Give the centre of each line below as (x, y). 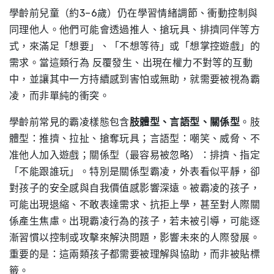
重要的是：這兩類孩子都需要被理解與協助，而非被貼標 (135, 254)
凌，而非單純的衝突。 (59, 96)
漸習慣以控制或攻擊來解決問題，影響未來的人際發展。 (135, 238)
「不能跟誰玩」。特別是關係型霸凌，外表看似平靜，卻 (135, 172)
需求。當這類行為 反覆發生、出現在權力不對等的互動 (131, 63)
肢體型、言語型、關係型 (185, 122)
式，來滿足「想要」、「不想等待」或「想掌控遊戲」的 (135, 46)
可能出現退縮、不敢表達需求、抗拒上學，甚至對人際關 (135, 205)
